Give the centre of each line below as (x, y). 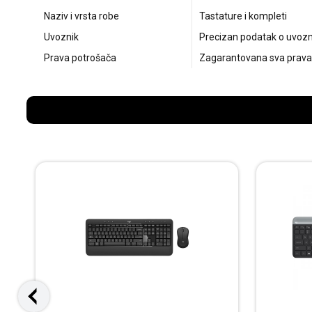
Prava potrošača (80, 58)
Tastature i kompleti (243, 16)
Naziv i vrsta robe (81, 16)
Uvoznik (61, 37)
